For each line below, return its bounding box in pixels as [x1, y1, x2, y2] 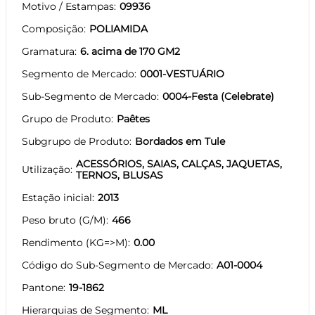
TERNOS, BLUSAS [76, 168, 163, 181]
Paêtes [117, 112, 150, 125]
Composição [22, 22, 84, 35]
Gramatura [22, 44, 75, 58]
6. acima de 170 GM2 [80, 44, 180, 58]
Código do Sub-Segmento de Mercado [22, 258, 211, 271]
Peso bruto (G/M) [22, 213, 106, 226]
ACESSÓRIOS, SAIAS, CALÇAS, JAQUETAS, [76, 157, 282, 170]
